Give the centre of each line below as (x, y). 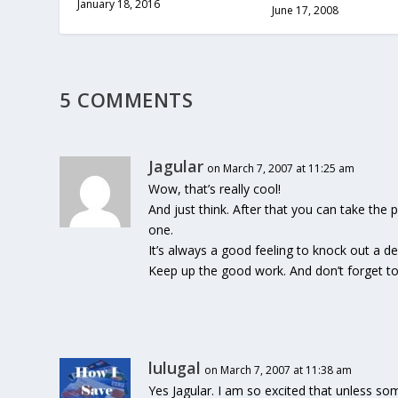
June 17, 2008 (305, 10)
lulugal (175, 367)
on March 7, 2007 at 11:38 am (279, 370)
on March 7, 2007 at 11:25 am (281, 168)
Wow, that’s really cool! (215, 188)
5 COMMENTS (127, 99)
